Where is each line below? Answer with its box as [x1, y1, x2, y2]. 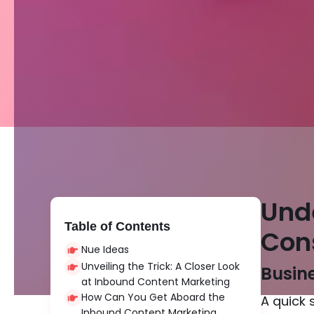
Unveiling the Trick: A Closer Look [81, 259, 240, 273]
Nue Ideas [81, 243, 129, 257]
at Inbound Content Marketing [81, 275, 230, 289]
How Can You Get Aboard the [81, 290, 225, 304]
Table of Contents [64, 219, 170, 233]
